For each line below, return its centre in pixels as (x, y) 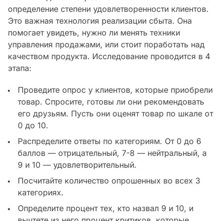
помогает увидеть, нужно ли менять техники (94, 33)
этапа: (20, 68)
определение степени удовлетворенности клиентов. (108, 9)
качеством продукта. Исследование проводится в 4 (109, 56)
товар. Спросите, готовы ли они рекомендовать (111, 102)
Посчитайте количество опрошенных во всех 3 (109, 181)
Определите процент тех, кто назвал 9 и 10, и (106, 208)
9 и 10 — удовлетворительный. (77, 165)
